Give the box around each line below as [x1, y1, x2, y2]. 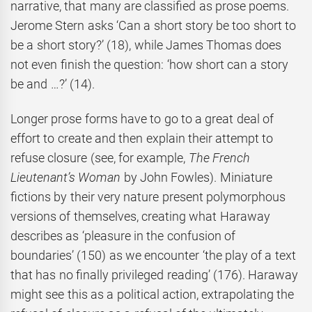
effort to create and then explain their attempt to [10, 131, 274, 146]
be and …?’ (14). [10, 76, 95, 91]
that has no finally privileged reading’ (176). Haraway [10, 267, 299, 283]
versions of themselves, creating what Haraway [10, 209, 270, 224]
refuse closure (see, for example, [10, 150, 189, 166]
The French [188, 150, 250, 166]
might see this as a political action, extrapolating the [10, 287, 295, 302]
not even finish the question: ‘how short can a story [10, 56, 288, 72]
